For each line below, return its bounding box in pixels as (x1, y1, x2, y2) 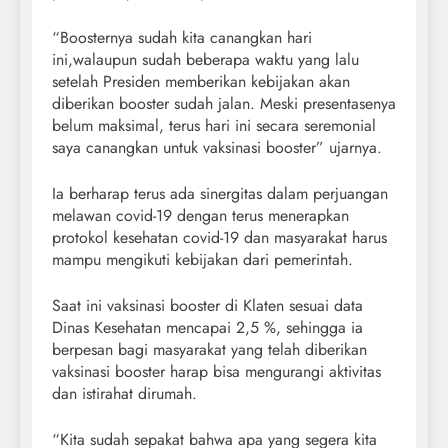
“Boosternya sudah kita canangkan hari (52, 26, 312, 50)
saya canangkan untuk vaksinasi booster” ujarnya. (52, 136, 382, 160)
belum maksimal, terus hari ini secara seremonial (52, 114, 376, 138)
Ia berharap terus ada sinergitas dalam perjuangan (52, 182, 388, 206)
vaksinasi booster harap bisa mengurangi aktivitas (52, 360, 381, 384)
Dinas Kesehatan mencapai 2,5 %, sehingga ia (52, 316, 363, 340)
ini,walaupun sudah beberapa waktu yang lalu (52, 48, 359, 72)
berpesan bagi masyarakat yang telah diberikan (52, 338, 367, 362)
